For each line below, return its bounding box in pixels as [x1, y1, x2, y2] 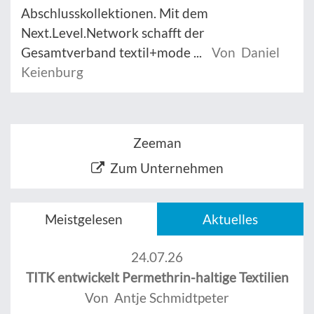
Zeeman [132, 135, 182, 151]
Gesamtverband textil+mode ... [21, 44, 205, 61]
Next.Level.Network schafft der [21, 25, 205, 41]
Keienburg [21, 64, 83, 81]
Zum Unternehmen [109, 160, 224, 177]
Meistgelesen [45, 211, 123, 228]
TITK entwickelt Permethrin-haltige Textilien [25, 269, 289, 286]
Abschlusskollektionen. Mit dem [21, 5, 208, 22]
